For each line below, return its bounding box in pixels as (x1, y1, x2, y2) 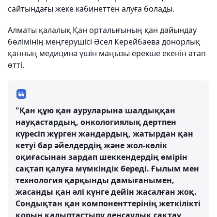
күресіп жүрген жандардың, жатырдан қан (15, 128, 193, 139)
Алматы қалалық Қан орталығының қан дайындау (8, 25, 197, 36)
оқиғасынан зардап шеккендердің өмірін (15, 152, 187, 163)
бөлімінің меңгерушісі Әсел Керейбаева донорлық (8, 36, 200, 47)
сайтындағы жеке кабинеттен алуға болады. (8, 3, 174, 15)
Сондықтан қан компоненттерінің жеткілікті (15, 198, 201, 209)
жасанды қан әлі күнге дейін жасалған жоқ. (15, 186, 197, 198)
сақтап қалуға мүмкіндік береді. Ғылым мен (15, 163, 199, 174)
